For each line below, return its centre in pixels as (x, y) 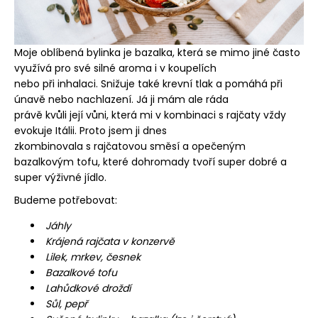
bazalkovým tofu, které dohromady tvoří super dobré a (150, 161)
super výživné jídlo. (60, 177)
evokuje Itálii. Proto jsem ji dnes (91, 130)
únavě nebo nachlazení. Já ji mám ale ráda (121, 99)
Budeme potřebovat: (66, 200)
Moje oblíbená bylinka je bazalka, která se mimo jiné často (157, 52)
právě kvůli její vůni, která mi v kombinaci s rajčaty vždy (150, 115)
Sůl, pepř (65, 303)
